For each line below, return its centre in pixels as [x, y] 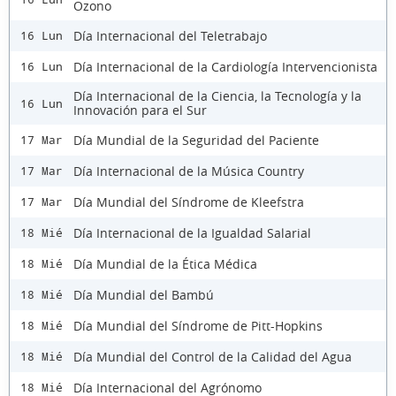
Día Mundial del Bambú [144, 294]
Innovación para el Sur [140, 110]
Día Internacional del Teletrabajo [170, 35]
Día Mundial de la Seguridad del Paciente [196, 140]
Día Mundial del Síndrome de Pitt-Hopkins [198, 325]
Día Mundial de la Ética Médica [165, 263]
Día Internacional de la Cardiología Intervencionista [225, 66]
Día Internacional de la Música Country [189, 171]
